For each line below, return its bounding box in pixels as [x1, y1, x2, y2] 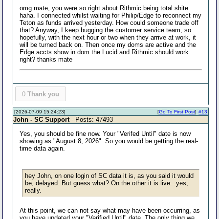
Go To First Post [159, 109, 196, 115]
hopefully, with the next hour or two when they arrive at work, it [20, 33, 197, 41]
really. [25, 187, 42, 194]
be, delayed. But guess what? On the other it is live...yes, [25, 179, 189, 187]
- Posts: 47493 [69, 116, 113, 123]
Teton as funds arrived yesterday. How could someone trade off [20, 19, 199, 26]
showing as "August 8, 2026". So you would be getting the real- [20, 137, 198, 145]
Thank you [27, 90, 59, 98]
